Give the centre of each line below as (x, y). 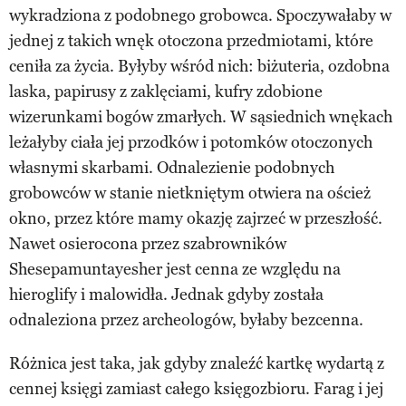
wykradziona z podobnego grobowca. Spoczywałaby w (200, 15)
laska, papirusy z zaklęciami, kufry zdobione (166, 91)
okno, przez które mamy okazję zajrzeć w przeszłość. (196, 218)
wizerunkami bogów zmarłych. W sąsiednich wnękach (201, 116)
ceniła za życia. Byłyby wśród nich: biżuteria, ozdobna (199, 66)
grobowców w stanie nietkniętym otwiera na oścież (190, 193)
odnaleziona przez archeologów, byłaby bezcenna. (186, 319)
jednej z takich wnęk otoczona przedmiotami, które (191, 40)
